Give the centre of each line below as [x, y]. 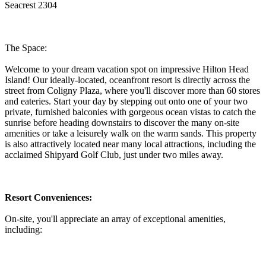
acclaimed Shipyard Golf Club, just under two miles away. [114, 154]
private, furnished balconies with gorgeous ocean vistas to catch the [130, 112]
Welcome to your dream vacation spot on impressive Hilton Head [127, 69]
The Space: [26, 47]
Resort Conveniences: [48, 197]
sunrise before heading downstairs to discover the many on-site [122, 122]
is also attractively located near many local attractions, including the [130, 144]
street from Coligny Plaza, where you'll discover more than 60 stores [132, 90]
